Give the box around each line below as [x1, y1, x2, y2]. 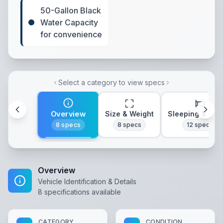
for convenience [40, 29, 102, 39]
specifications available [42, 188, 121, 196]
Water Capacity [40, 17, 98, 27]
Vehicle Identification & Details [38, 177, 136, 186]
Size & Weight [105, 110, 154, 118]
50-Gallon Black [40, 5, 101, 15]
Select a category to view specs [58, 78, 165, 87]
